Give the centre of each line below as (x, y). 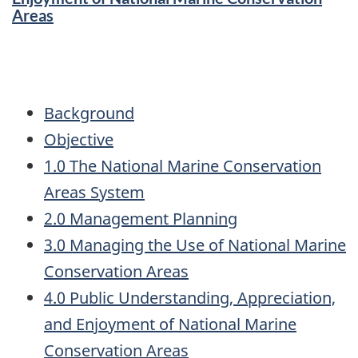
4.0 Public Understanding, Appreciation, (190, 298)
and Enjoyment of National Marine (170, 324)
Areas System (94, 193)
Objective (79, 140)
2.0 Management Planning (141, 219)
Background (89, 113)
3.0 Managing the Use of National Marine (195, 245)
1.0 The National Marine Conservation (183, 166)
